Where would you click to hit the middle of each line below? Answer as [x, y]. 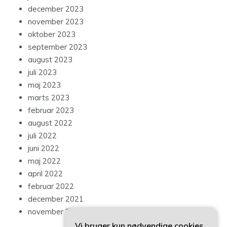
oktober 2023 [52, 34]
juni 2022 [44, 148]
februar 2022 [51, 186]
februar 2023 [51, 110]
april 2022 [45, 174]
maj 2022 [44, 161]
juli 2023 [42, 72]
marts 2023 [49, 98]
